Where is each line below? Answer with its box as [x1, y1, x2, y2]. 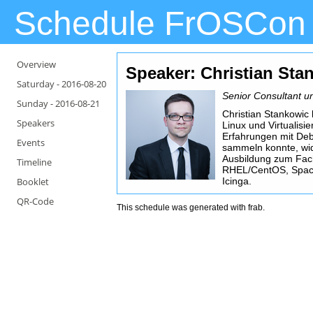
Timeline [17, 156, 52, 168]
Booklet [17, 175, 49, 188]
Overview [17, 58, 56, 71]
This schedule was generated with [117, 203, 249, 212]
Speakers [17, 117, 54, 129]
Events [17, 136, 45, 149]
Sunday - [17, 97, 55, 110]
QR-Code [17, 195, 54, 208]
